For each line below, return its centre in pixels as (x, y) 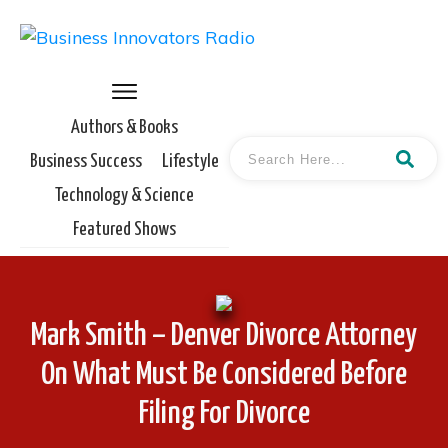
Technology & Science (124, 195)
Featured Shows (124, 229)
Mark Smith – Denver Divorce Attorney (224, 335)
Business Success (86, 161)
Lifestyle (190, 161)
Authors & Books (124, 127)
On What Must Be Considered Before (224, 374)
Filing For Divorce (224, 413)
